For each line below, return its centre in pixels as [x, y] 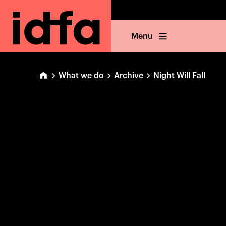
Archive [129, 76]
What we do [81, 76]
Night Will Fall [179, 76]
